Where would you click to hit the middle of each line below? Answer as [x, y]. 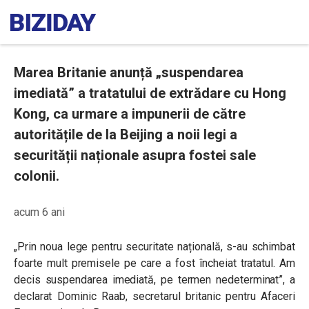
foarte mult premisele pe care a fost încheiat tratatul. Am [154, 263]
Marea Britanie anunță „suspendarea [129, 72]
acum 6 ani [39, 212]
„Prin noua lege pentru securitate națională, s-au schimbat [154, 247]
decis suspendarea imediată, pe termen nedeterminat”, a [154, 280]
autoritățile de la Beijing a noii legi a [126, 134]
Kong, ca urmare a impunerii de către [130, 114]
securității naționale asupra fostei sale [135, 155]
